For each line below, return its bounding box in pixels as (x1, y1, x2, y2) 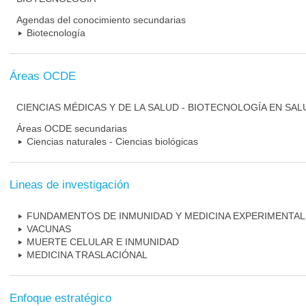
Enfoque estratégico (10, 292, 111, 305)
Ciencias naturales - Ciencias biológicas (27, 136, 198, 147)
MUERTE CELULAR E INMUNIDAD (27, 236, 179, 247)
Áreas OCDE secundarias (16, 123, 127, 134)
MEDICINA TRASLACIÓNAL (27, 249, 148, 260)
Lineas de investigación (10, 178, 129, 191)
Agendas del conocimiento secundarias (16, 14, 186, 25)
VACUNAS (27, 223, 71, 234)
